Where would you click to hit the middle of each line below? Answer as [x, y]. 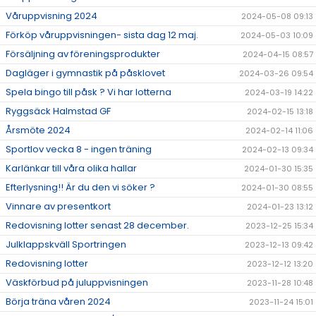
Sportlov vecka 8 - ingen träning [79, 150]
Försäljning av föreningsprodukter [83, 54]
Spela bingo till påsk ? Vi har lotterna [89, 92]
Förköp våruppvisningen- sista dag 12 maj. [102, 35]
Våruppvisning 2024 [51, 16]
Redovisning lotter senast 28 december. [97, 226]
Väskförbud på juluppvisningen [77, 283]
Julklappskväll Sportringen [66, 245]
